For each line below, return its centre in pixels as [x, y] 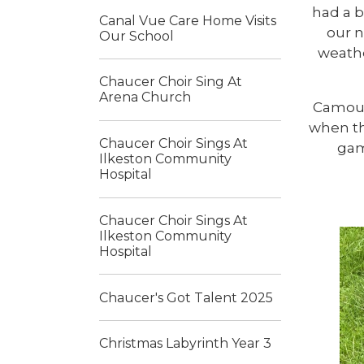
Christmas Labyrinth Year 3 [185, 344]
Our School [136, 36]
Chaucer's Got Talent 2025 [186, 297]
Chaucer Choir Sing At [171, 82]
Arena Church [145, 97]
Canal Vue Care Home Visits [188, 20]
